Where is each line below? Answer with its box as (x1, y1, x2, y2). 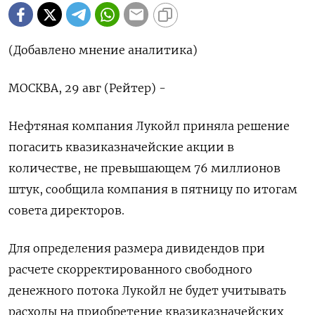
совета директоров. (8, 203, 124, 218)
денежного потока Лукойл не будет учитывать (8, 283, 286, 298)
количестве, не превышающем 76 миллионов (8, 161, 281, 176)
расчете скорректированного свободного (8, 262, 252, 277)
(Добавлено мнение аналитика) (8, 43, 198, 58)
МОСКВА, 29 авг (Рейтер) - (8, 81, 166, 96)
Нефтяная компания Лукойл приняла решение (8, 119, 290, 134)
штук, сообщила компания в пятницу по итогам (8, 182, 297, 197)
